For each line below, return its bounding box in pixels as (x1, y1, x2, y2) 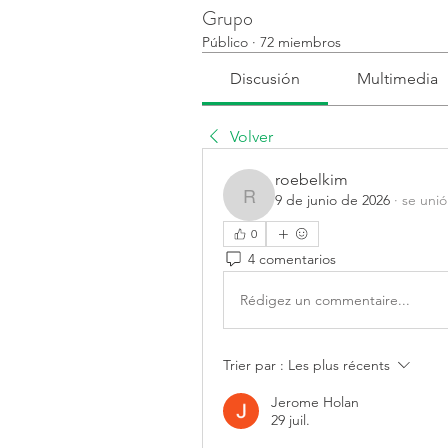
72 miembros (260, 33, 341, 51)
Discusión (230, 69, 301, 88)
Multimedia (356, 69, 438, 88)
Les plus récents (288, 356, 390, 374)
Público (202, 33, 248, 51)
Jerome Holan (271, 393, 359, 411)
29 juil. (271, 411, 310, 429)
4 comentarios (248, 249, 336, 268)
